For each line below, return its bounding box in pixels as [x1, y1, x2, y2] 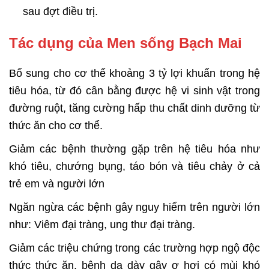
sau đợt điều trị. [23, 5, 98, 18]
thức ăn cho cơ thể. [9, 119, 103, 132]
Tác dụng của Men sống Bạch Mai [9, 35, 242, 52]
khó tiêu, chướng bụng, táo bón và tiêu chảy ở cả [9, 160, 260, 173]
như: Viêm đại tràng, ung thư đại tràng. [9, 219, 195, 231]
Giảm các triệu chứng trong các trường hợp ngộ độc [9, 242, 260, 255]
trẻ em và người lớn [9, 178, 104, 190]
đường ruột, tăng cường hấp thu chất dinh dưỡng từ [9, 102, 260, 115]
